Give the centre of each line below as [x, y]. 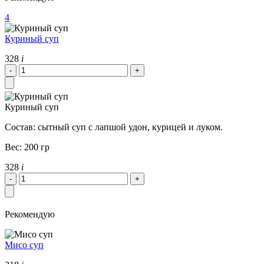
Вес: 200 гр [27, 147]
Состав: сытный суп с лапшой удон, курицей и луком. [114, 127]
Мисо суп [24, 245]
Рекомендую [30, 214]
